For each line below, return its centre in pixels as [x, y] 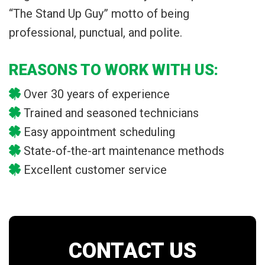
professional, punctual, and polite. [96, 33]
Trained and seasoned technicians [111, 113]
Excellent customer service [95, 170]
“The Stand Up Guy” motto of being [99, 14]
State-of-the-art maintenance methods [124, 151]
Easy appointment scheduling [99, 132]
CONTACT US [132, 251]
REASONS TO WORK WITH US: [114, 70]
